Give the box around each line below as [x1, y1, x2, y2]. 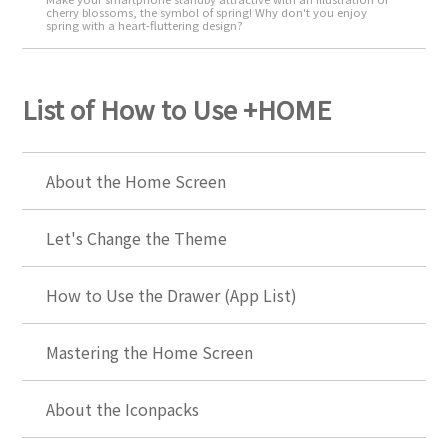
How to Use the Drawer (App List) [46, 282, 298, 307]
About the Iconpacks [46, 396, 200, 421]
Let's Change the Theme [46, 225, 228, 250]
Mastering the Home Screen [46, 339, 254, 364]
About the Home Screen [46, 168, 227, 193]
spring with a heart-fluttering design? [46, 17, 244, 34]
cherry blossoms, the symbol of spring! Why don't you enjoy [46, 4, 368, 21]
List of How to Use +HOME [22, 89, 332, 127]
